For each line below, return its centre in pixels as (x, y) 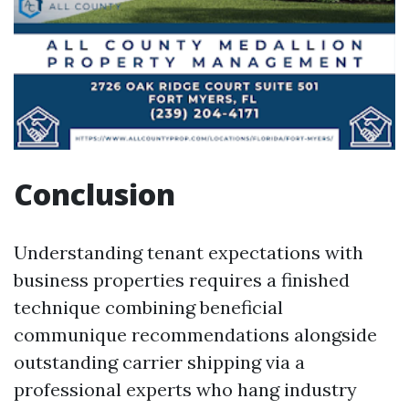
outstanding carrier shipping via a (159, 362)
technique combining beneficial (148, 307)
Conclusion (94, 194)
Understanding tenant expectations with (189, 252)
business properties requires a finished (182, 280)
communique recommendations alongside (195, 335)
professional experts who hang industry (185, 389)
